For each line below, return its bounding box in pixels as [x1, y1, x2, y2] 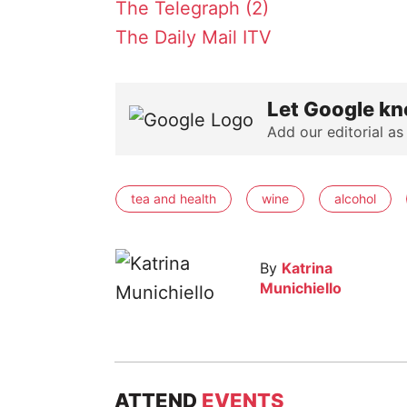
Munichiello [259, 279, 342, 297]
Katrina [281, 259, 333, 277]
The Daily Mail [114, 26, 237, 48]
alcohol [333, 191, 376, 206]
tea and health [130, 191, 216, 206]
